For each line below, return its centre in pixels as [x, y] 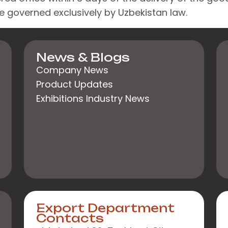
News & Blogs [83, 58]
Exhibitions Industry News [93, 98]
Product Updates [75, 84]
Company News [72, 70]
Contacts [70, 218]
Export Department [105, 208]
